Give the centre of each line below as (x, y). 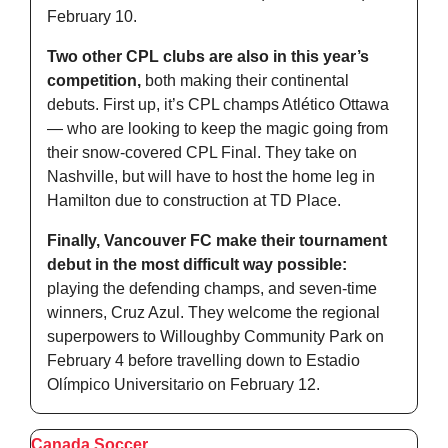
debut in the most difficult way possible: (197, 265)
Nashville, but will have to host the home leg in (211, 177)
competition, (94, 81)
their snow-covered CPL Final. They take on (202, 153)
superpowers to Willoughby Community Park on (215, 337)
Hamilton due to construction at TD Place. (196, 201)
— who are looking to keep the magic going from (217, 129)
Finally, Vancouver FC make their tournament (217, 241)
